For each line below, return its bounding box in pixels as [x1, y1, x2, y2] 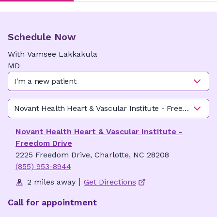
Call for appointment [8, 197, 97, 207]
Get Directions [84, 177, 136, 186]
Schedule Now [8, 31, 76, 43]
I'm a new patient [14, 77, 77, 86]
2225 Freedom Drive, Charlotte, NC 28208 [15, 150, 169, 159]
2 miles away [27, 177, 76, 186]
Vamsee [27, 49, 56, 59]
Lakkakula [59, 49, 97, 59]
